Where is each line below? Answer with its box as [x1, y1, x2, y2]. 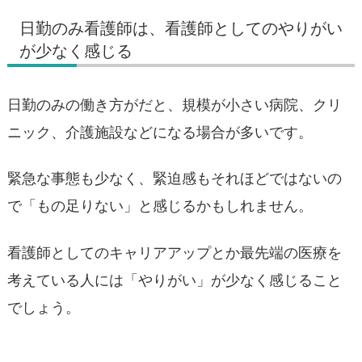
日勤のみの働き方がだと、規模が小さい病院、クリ [7, 96, 342, 114]
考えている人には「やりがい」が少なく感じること [7, 271, 342, 288]
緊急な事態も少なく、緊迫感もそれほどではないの [7, 170, 342, 187]
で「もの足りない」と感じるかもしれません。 [7, 197, 313, 215]
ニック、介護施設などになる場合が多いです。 [7, 124, 313, 141]
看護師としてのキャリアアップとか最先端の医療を [7, 243, 342, 261]
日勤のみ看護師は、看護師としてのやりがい [19, 18, 343, 39]
